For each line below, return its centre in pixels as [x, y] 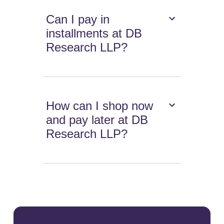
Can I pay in [78, 19]
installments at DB [94, 33]
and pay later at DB [97, 120]
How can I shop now [100, 106]
